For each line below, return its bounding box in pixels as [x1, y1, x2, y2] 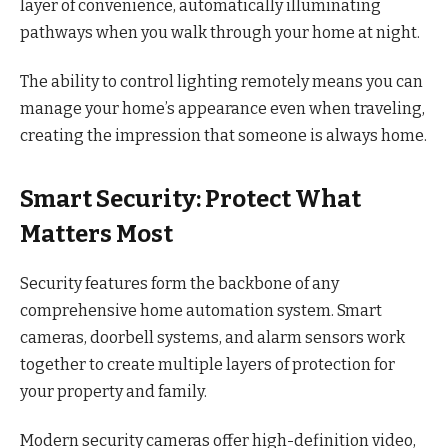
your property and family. [20, 381, 207, 401]
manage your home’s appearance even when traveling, [20, 99, 425, 119]
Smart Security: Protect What [20, 184, 361, 213]
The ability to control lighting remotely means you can [20, 72, 423, 92]
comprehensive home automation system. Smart [20, 300, 382, 320]
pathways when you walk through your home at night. [20, 23, 420, 43]
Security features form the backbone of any [20, 273, 339, 293]
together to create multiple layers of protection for [20, 354, 395, 374]
